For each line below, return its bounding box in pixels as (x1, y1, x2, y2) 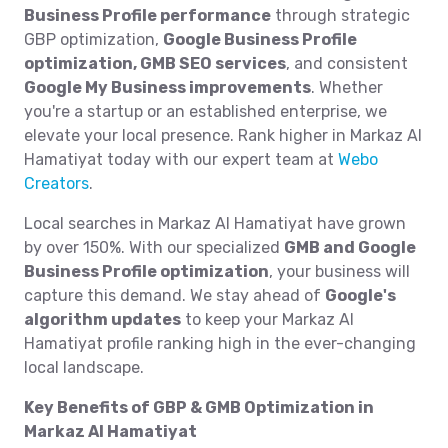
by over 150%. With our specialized (24, 238, 284, 257)
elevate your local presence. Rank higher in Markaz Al (24, 126, 422, 145)
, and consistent (286, 54, 408, 73)
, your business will (269, 262, 410, 281)
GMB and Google (284, 238, 416, 257)
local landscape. (24, 358, 144, 377)
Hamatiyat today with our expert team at (24, 150, 338, 169)
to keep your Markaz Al (181, 310, 354, 329)
